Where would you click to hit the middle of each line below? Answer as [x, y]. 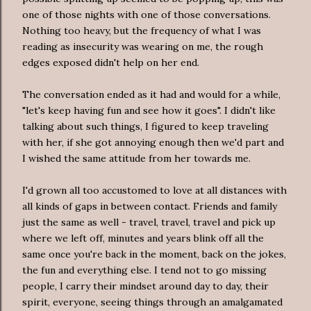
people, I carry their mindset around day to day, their [145, 286]
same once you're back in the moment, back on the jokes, [154, 254]
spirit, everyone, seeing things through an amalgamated [152, 302]
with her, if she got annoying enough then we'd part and [153, 142]
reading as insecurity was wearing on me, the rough [143, 46]
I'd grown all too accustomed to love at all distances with [154, 190]
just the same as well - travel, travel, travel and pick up [149, 222]
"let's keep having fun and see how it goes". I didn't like [149, 110]
